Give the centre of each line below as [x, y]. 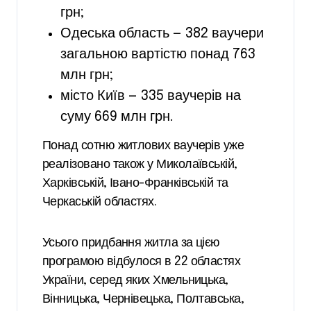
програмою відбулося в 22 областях [142, 262]
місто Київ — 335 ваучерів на [150, 96]
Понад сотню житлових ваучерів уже [143, 146]
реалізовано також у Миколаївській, [140, 165]
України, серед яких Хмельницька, [135, 281]
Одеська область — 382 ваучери [162, 34]
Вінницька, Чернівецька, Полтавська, [143, 300]
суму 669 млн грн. [117, 117]
